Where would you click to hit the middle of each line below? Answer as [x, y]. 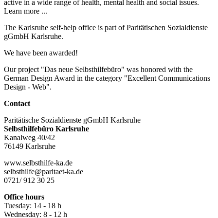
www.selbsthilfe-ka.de [38, 163]
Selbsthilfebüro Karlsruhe [46, 128]
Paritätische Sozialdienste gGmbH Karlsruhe [72, 120]
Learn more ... [26, 11]
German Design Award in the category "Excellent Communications [107, 78]
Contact [17, 103]
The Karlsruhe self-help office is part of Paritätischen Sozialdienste [106, 27]
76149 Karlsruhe [30, 146]
